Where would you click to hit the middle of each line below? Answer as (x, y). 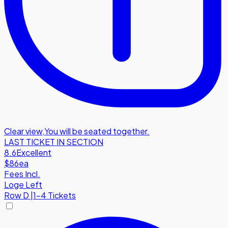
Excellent (34, 152)
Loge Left (23, 184)
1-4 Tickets (54, 195)
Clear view (23, 131)
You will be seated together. (97, 131)
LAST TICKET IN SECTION (54, 141)
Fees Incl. (22, 174)
